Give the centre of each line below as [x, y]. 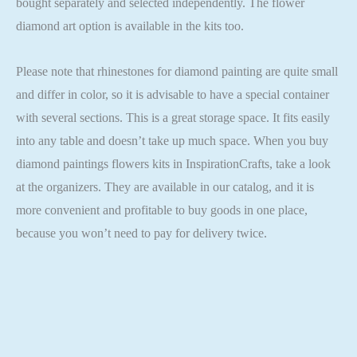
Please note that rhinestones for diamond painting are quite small [177, 71]
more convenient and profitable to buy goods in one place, [162, 210]
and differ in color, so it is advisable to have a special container [173, 94]
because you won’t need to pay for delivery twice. [141, 233]
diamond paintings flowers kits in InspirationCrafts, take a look [173, 163]
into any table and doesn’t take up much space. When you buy [172, 140]
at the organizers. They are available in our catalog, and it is [165, 186]
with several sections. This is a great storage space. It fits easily [173, 117]
